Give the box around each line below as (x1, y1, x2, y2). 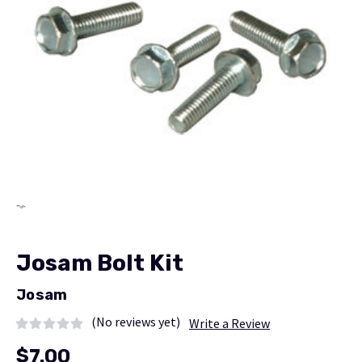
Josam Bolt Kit (16, 249, 183, 276)
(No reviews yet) (91, 313, 180, 330)
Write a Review (189, 314, 270, 331)
